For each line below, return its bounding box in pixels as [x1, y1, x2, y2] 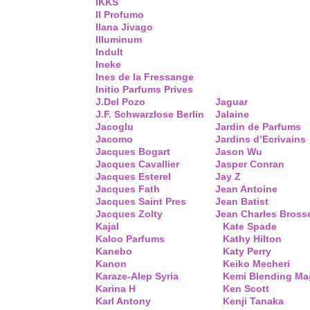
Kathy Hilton [223, 233, 282, 244]
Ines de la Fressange [95, 71, 194, 82]
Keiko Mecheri [223, 258, 290, 269]
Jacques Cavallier [95, 158, 179, 170]
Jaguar [215, 96, 248, 107]
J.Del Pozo [95, 96, 145, 107]
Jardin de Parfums [215, 121, 301, 132]
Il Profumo [95, 9, 144, 20]
